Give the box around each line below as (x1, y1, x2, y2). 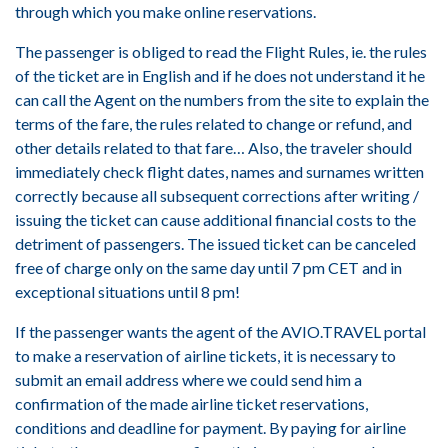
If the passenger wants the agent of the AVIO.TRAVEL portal (15, 322, 426, 341)
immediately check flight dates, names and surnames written (15, 162, 424, 181)
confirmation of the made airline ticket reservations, (15, 394, 368, 413)
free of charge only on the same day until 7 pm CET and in (15, 258, 402, 277)
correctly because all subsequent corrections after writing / (15, 186, 419, 205)
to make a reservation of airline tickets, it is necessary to (15, 346, 396, 365)
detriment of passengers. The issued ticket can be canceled (15, 234, 416, 253)
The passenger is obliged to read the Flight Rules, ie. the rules (15, 42, 427, 61)
